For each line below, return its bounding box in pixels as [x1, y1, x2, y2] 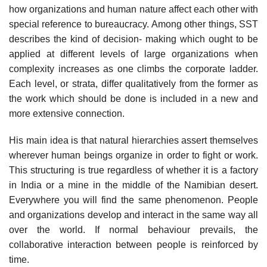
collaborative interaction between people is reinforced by [9, 240, 258, 250]
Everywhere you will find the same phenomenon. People [9, 195, 258, 206]
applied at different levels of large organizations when [9, 48, 258, 59]
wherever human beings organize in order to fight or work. [9, 150, 258, 161]
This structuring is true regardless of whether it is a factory [9, 165, 258, 176]
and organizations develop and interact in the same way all [9, 210, 258, 221]
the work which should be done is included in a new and [9, 93, 258, 104]
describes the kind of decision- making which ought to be [9, 33, 258, 44]
